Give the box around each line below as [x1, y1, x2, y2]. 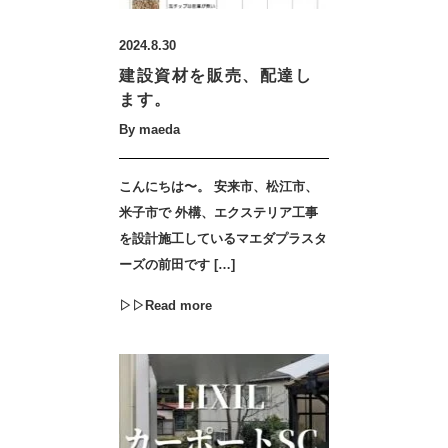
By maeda [119, 122, 180, 137]
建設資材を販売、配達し [119, 67, 313, 84]
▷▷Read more [119, 298, 212, 313]
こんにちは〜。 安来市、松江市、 [119, 179, 318, 194]
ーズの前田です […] [119, 257, 235, 272]
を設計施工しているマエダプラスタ [119, 231, 327, 246]
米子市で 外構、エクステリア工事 [119, 205, 318, 220]
